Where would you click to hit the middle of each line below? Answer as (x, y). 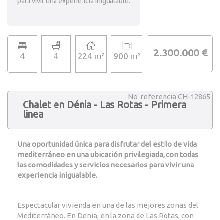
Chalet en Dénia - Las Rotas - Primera (104, 104)
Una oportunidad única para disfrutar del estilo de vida (107, 144)
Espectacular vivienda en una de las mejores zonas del (108, 205)
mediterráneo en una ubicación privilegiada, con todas (108, 154)
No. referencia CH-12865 (169, 96)
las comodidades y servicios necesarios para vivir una (106, 165)
